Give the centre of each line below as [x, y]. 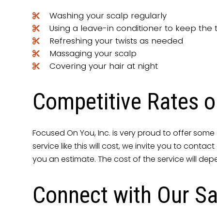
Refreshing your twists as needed [116, 41]
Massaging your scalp [93, 54]
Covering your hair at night [104, 66]
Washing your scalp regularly [108, 16]
